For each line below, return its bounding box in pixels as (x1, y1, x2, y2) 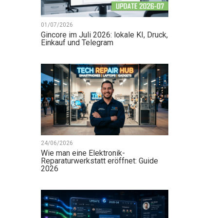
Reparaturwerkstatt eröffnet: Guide (40, 156, 158, 165)
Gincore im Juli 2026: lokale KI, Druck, (40, 30, 168, 40)
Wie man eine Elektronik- (40, 148, 125, 158)
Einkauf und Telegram (40, 38, 113, 48)
